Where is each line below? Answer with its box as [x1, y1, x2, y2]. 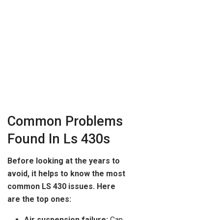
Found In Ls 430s [7, 131, 110, 147]
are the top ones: [7, 194, 71, 204]
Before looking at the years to [7, 156, 120, 165]
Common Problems [7, 113, 123, 130]
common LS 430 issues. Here [7, 181, 115, 191]
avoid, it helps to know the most [7, 168, 125, 178]
